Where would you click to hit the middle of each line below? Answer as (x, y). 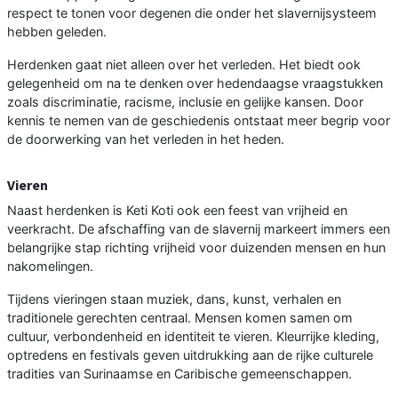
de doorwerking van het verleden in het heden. (146, 139)
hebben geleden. (57, 31)
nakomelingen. (50, 266)
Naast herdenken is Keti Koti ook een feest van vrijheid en (177, 210)
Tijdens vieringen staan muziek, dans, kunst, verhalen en (174, 298)
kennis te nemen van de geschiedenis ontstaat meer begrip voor (199, 120)
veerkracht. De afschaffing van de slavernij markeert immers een (199, 228)
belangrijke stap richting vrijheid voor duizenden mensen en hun (196, 247)
